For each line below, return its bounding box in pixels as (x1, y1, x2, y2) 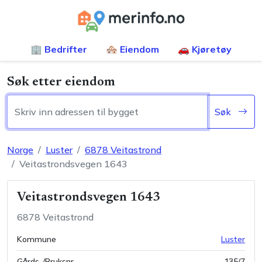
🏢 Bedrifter (30, 43, 87, 55)
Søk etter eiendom (7, 76, 115, 89)
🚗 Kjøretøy (178, 43, 232, 55)
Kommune (17, 234, 56, 244)
